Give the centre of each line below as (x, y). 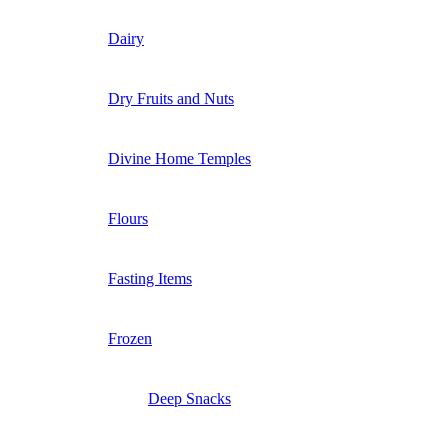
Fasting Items (150, 279)
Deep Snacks (189, 399)
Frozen (130, 339)
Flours (128, 219)
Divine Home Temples (179, 159)
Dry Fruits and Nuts (171, 99)
